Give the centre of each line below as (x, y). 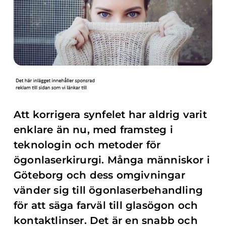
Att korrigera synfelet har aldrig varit (110, 115)
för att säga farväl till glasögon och (106, 205)
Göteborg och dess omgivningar (99, 175)
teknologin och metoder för (87, 145)
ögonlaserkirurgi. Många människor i (112, 160)
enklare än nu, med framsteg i (93, 130)
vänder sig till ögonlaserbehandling (108, 190)
